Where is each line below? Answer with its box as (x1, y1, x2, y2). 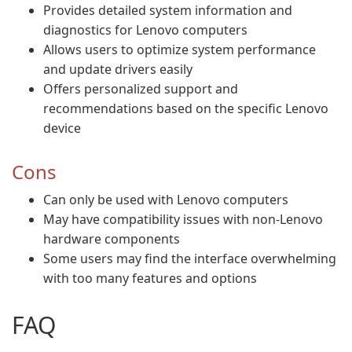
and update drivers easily (43, 60, 192, 78)
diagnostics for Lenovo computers (43, 21, 247, 38)
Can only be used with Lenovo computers (43, 191, 288, 208)
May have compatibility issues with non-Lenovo (43, 211, 323, 228)
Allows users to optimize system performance (43, 41, 316, 58)
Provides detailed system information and (43, 2, 292, 19)
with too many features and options (43, 269, 257, 287)
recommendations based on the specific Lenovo (43, 100, 328, 117)
